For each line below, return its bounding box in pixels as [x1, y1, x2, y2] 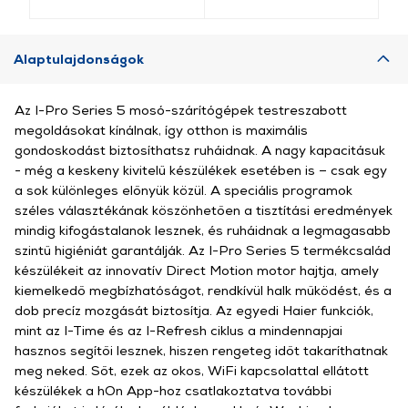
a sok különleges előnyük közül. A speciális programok [15, 182, 352, 198]
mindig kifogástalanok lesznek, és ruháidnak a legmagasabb [15, 222, 391, 238]
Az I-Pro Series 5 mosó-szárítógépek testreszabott [15, 102, 347, 117]
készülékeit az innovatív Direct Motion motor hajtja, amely [15, 262, 379, 278]
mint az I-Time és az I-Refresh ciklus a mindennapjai [15, 322, 342, 338]
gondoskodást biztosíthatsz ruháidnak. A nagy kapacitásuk [15, 142, 385, 158]
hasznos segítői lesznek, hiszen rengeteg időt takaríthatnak [15, 342, 388, 358]
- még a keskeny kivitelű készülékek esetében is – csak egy [15, 162, 387, 178]
